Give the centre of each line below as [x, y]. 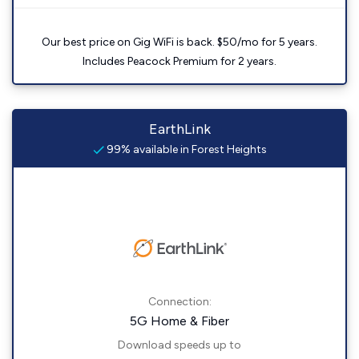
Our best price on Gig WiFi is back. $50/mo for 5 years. [179, 42]
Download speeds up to [179, 345]
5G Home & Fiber [179, 321]
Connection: [179, 302]
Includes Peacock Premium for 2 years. [179, 62]
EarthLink [179, 129]
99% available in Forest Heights [185, 150]
